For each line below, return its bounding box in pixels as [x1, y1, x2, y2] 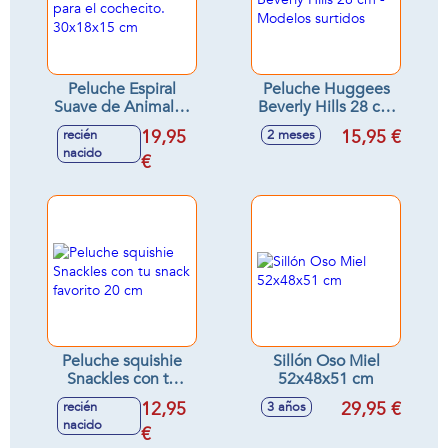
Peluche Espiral [68, 78, 176, 100]
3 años [267, 398, 306, 416]
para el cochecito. [59, 114, 185, 136]
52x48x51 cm [278, 368, 374, 390]
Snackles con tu [67, 368, 177, 390]
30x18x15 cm [74, 132, 170, 154]
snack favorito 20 [62, 386, 182, 408]
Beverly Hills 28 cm [258, 96, 394, 118]
